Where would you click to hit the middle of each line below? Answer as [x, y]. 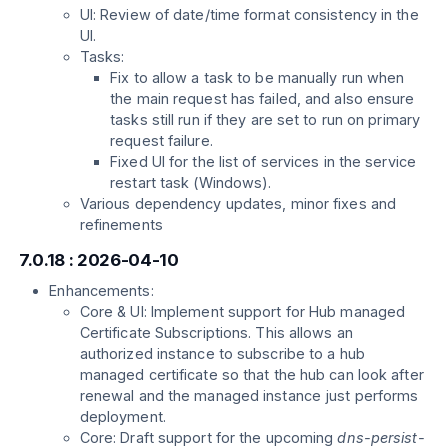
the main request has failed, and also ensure [262, 99]
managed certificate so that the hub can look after [251, 375]
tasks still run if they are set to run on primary [265, 120]
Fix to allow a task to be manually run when [257, 78]
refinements [121, 225]
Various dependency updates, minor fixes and [238, 204]
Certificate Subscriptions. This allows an [216, 333]
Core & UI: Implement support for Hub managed [242, 312]
